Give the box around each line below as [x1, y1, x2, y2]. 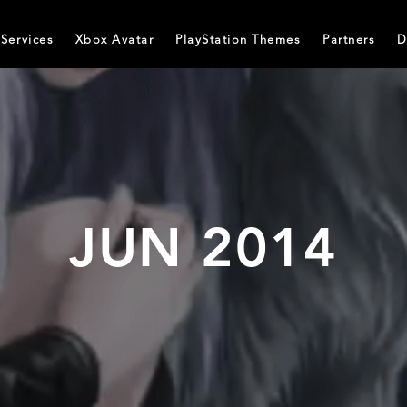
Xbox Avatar [74, 34, 154, 46]
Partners [323, 34, 376, 46]
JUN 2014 [69, 225, 338, 280]
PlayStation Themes [175, 34, 302, 46]
